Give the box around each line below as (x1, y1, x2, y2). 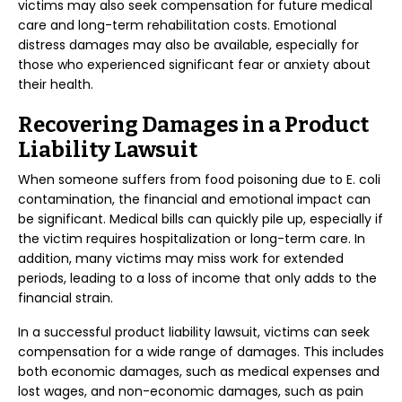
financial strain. (18, 289, 113, 307)
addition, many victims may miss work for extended (18, 249, 344, 267)
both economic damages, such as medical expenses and (18, 363, 380, 380)
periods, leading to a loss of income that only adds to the (18, 269, 377, 287)
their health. (18, 75, 93, 93)
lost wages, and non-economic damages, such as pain (18, 382, 363, 400)
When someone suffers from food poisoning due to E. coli (18, 170, 380, 188)
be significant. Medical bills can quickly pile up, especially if (18, 210, 383, 228)
